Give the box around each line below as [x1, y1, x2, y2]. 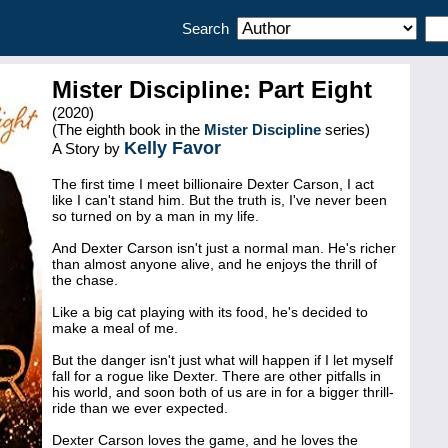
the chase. [52, 272, 118, 288]
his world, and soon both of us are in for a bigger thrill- [52, 384, 394, 400]
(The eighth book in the [52, 121, 204, 138]
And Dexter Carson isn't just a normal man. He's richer [52, 240, 396, 256]
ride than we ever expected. [52, 400, 228, 416]
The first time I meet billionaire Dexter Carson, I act [52, 176, 374, 192]
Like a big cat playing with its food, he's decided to [52, 304, 368, 320]
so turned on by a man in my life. [52, 208, 259, 224]
